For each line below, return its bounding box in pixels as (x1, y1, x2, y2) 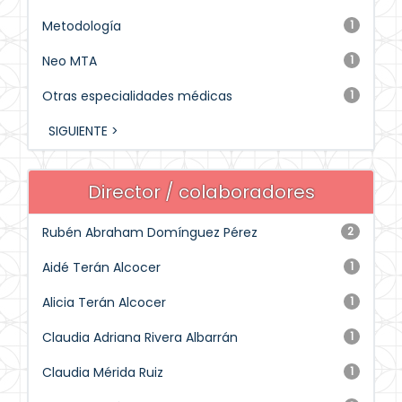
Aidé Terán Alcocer (42, 258, 161, 276)
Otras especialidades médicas (42, 87, 232, 105)
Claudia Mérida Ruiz (42, 363, 163, 381)
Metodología (42, 17, 121, 35)
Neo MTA (42, 52, 97, 70)
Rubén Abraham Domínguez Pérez (42, 223, 258, 241)
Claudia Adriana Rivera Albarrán (42, 328, 238, 346)
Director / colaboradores (87, 179, 315, 205)
